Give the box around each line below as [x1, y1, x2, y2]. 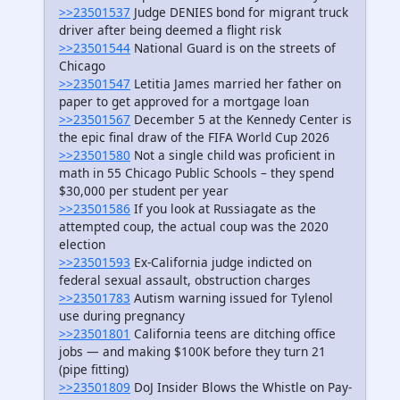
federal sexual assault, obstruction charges [59, 271, 311, 289]
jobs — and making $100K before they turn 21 [59, 343, 326, 361]
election [59, 236, 105, 254]
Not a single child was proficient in [130, 146, 335, 164]
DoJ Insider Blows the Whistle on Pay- [130, 379, 352, 396]
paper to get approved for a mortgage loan [59, 93, 309, 111]
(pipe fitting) [59, 361, 129, 379]
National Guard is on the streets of [130, 39, 336, 57]
